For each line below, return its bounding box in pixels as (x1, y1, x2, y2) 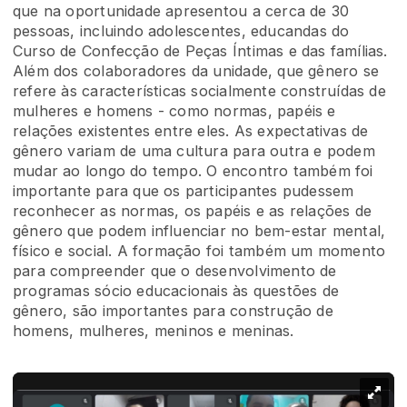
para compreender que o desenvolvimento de (13, 262, 337, 280)
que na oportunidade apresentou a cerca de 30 (13, 2, 350, 20)
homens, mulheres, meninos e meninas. (13, 322, 294, 340)
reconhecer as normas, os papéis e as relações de (13, 202, 372, 220)
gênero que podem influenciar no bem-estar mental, (13, 222, 386, 240)
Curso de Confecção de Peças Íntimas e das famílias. (13, 42, 388, 60)
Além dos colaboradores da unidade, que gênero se (13, 62, 380, 80)
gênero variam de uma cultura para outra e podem (13, 142, 375, 160)
